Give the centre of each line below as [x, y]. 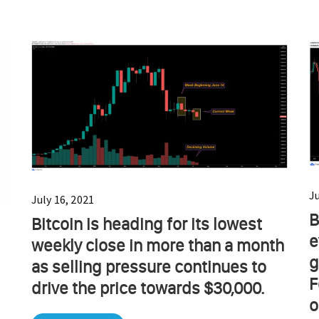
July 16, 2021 [63, 199]
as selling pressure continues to [149, 266]
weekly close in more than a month [158, 245]
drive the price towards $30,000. [148, 288]
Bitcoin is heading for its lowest [147, 224]
